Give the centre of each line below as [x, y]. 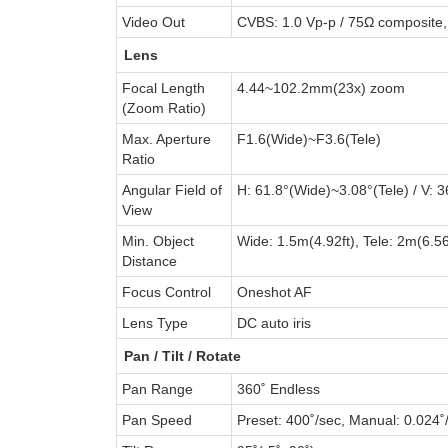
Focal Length [163, 87]
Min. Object [157, 240]
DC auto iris [273, 322]
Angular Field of [171, 189]
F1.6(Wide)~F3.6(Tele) [308, 138]
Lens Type [154, 322]
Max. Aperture [166, 138]
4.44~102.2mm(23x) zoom [320, 87]
